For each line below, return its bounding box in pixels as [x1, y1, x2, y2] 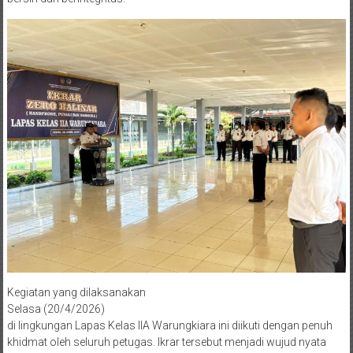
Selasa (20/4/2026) [6, 303, 105, 316]
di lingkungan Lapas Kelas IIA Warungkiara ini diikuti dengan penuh [6, 319, 333, 333]
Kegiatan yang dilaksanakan [6, 286, 146, 299]
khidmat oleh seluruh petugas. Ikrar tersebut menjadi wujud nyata [6, 336, 326, 349]
